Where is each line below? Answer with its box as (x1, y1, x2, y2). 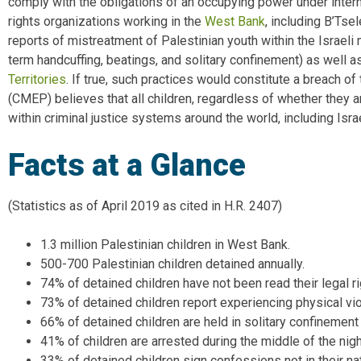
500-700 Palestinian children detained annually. (40, 256, 305, 272)
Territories (8, 72, 66, 88)
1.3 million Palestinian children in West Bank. (40, 237, 290, 253)
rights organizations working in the (8, 14, 205, 30)
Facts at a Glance (8, 147, 253, 184)
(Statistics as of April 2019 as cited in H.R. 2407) (8, 198, 282, 214)
